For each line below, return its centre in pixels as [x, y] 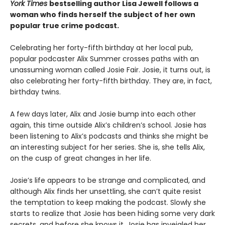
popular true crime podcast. [65, 26]
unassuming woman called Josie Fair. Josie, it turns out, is [110, 70]
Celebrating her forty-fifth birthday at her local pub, [101, 48]
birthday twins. [35, 92]
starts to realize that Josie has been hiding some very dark [113, 214]
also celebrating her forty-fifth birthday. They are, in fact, [111, 81]
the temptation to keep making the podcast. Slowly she [108, 203]
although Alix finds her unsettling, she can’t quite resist [106, 192]
